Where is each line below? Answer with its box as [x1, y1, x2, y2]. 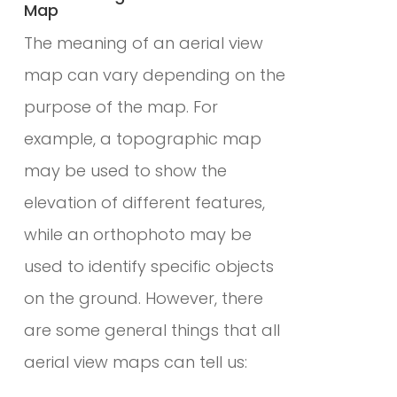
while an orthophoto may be [23, 222, 252, 245]
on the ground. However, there [23, 286, 263, 309]
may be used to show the [23, 159, 227, 182]
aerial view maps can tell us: [23, 350, 247, 373]
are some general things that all [23, 318, 280, 341]
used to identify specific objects [23, 254, 274, 277]
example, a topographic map [23, 127, 261, 150]
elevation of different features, [23, 191, 265, 214]
